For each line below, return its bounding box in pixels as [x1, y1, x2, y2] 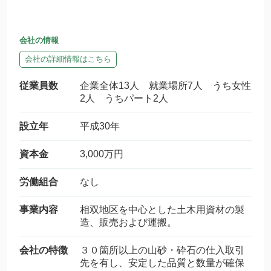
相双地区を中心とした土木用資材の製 [80, 204, 244, 215]
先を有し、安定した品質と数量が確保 [80, 258, 244, 268]
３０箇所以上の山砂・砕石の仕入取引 [80, 245, 244, 255]
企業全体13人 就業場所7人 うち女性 [80, 80, 251, 91]
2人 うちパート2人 [80, 93, 168, 103]
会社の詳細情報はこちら [25, 54, 111, 64]
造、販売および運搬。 [80, 217, 177, 227]
